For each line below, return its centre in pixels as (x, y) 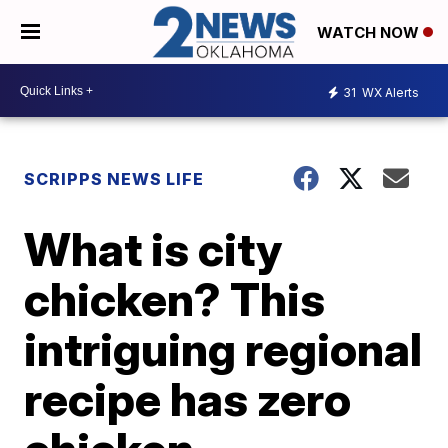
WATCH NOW (370, 33)
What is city (153, 249)
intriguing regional (223, 349)
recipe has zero (188, 399)
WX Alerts (389, 92)
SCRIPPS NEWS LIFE (114, 179)
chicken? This (175, 299)
